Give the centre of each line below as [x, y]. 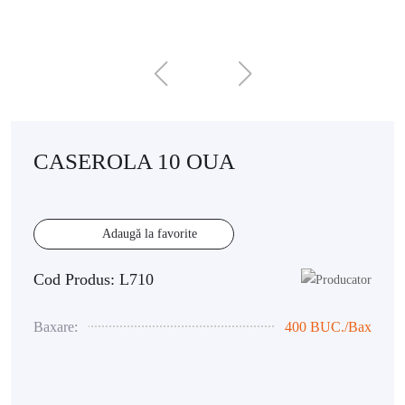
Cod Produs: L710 [94, 280]
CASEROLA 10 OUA [134, 161]
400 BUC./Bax [328, 327]
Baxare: [56, 327]
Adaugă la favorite [150, 234]
